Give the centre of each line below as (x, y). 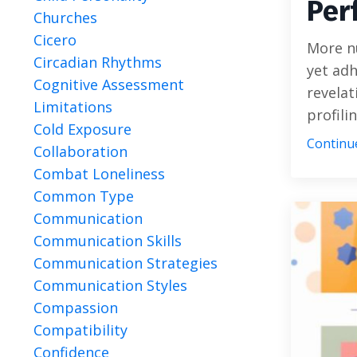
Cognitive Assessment (109, 84)
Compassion (76, 308)
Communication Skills (108, 241)
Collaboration (80, 151)
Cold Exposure (82, 129)
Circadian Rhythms (98, 62)
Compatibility (80, 330)
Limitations (73, 107)
